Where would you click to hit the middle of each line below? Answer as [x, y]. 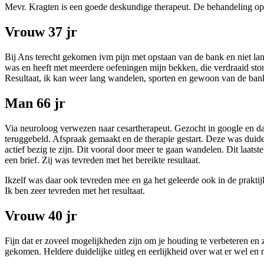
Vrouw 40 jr [41, 215]
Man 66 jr [35, 103]
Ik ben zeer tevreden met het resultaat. [76, 190]
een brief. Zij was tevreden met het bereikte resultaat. [104, 160]
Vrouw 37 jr [41, 32]
